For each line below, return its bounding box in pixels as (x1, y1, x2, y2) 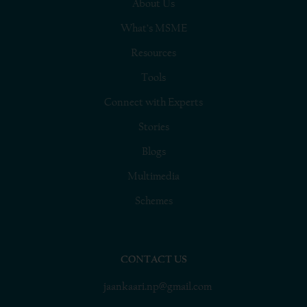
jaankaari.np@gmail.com (103, 279, 212, 293)
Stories (138, 119, 169, 133)
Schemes (134, 193, 173, 207)
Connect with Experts (104, 95, 203, 108)
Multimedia (127, 169, 180, 182)
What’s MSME (120, 21, 187, 34)
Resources (131, 45, 176, 59)
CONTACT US (120, 252, 187, 265)
